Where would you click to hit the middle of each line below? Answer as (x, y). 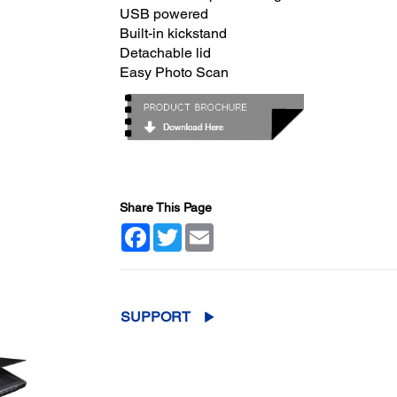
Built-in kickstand (173, 33)
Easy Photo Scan (174, 72)
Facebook (177, 230)
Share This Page (165, 207)
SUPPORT (155, 316)
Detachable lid (165, 52)
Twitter (199, 230)
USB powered (163, 13)
